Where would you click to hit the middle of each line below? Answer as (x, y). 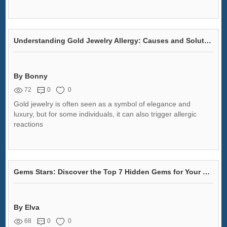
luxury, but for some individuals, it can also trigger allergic (105, 114)
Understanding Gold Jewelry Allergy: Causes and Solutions (208, 41)
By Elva (27, 207)
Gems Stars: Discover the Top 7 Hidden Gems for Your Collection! (206, 172)
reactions (29, 124)
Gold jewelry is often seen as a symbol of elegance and (102, 104)
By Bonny (31, 76)
